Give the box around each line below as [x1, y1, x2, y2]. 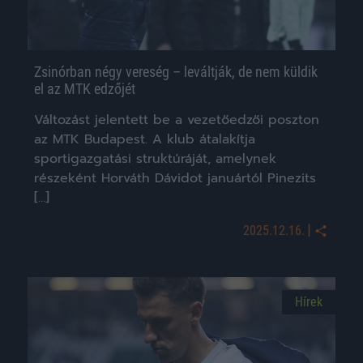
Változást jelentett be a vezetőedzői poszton [34, 109, 319, 130]
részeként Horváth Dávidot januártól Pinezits [34, 168, 316, 188]
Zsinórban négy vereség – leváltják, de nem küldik [34, 62, 318, 80]
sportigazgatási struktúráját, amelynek [34, 148, 276, 169]
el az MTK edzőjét [34, 79, 135, 97]
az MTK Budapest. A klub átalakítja [34, 129, 255, 149]
